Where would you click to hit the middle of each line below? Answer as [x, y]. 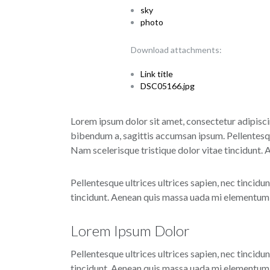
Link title [157, 74]
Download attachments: [176, 50]
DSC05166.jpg [168, 86]
